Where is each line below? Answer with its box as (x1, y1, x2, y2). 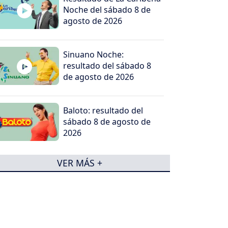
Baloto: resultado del (63, 104, 144, 116)
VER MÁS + (56, 156, 102, 169)
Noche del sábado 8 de (63, 4, 151, 15)
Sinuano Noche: (63, 48, 124, 60)
